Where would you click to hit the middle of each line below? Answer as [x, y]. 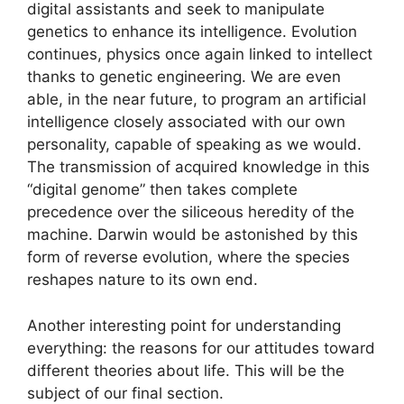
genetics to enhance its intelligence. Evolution [192, 32]
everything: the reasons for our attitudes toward [201, 348]
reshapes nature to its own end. [142, 280]
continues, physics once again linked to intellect [200, 55]
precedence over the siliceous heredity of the [191, 212]
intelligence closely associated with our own [186, 122]
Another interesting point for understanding [184, 325]
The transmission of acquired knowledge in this [198, 167]
